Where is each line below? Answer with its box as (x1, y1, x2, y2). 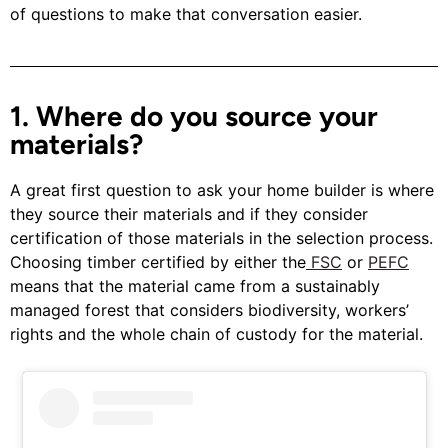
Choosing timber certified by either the (10, 251, 306, 272)
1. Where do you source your (10, 98, 378, 133)
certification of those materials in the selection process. (10, 227, 433, 248)
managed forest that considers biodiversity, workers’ (10, 299, 409, 320)
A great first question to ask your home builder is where (10, 179, 434, 200)
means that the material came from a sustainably (10, 275, 380, 296)
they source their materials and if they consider (10, 203, 368, 224)
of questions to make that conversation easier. (10, 3, 362, 24)
